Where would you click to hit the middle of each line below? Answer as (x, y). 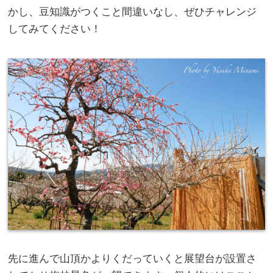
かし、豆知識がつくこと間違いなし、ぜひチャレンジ (133, 12)
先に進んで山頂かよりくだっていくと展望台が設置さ (133, 258)
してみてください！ (55, 29)
